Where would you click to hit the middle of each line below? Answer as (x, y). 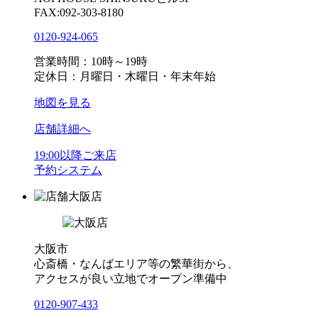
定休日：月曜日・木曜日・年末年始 (125, 76)
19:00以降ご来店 (75, 155)
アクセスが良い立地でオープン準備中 (131, 278)
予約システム (68, 170)
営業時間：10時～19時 (91, 61)
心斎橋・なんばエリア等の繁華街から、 (136, 263)
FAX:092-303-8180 (79, 12)
